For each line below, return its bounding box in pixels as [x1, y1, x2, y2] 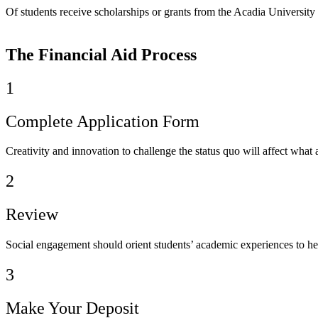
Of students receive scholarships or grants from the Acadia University [6, 5, 315, 18]
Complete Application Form [6, 111, 199, 131]
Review [6, 205, 58, 224]
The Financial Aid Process [6, 45, 197, 64]
